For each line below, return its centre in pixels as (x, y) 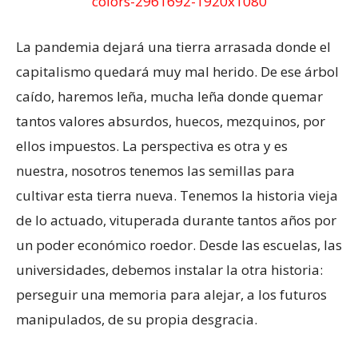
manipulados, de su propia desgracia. (137, 320)
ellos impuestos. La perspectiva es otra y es (152, 146)
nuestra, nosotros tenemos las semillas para (155, 171)
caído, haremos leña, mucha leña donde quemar (169, 97)
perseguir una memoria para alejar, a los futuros (171, 295)
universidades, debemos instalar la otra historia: (169, 270)
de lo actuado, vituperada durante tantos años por (176, 221)
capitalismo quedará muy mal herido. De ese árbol (177, 72)
